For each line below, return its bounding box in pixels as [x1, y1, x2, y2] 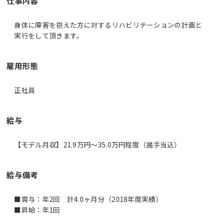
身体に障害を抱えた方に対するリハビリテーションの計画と [14, 19, 202, 30]
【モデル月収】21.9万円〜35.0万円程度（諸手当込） [14, 139, 181, 149]
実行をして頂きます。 [14, 30, 84, 40]
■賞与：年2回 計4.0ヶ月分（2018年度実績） [14, 194, 163, 204]
